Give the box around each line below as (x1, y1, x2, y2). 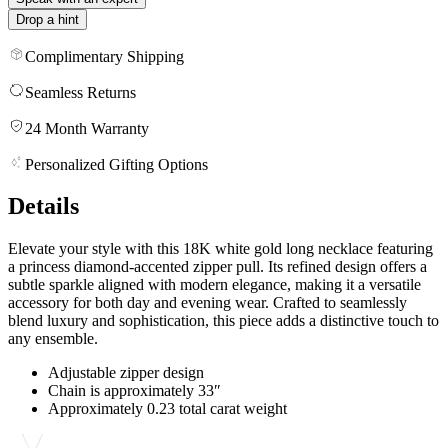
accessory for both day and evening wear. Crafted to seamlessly (8, 294, 407, 312)
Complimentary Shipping (25, 47, 184, 65)
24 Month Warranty (25, 119, 149, 137)
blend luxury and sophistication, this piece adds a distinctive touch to (8, 312, 439, 330)
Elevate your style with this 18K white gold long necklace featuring (8, 240, 433, 258)
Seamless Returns (25, 83, 136, 101)
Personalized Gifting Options (25, 155, 208, 173)
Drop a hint (16, 11, 79, 27)
